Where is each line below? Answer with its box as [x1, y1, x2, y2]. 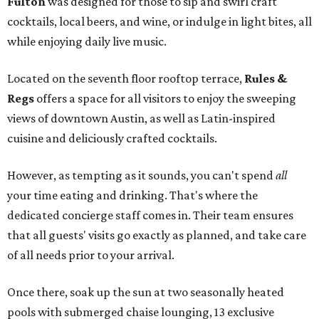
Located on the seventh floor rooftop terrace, [7, 71, 244, 86]
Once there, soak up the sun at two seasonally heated [7, 285, 284, 300]
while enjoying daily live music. [7, 34, 167, 49]
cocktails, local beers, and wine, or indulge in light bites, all [7, 14, 312, 29]
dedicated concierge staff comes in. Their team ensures [7, 208, 293, 223]
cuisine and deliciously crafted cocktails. [7, 131, 217, 146]
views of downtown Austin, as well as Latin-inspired [7, 111, 276, 126]
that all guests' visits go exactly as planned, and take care [7, 228, 306, 243]
